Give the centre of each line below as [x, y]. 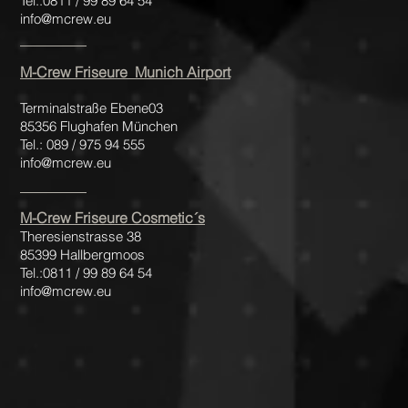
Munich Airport [183, 72]
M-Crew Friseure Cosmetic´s [112, 218]
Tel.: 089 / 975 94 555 [82, 144]
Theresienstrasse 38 [81, 236]
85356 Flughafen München [99, 126]
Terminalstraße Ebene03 [92, 108]
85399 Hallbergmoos [84, 255]
